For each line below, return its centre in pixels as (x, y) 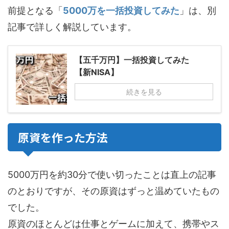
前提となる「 (35, 11)
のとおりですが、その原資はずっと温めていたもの (113, 191)
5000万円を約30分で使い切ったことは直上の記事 (112, 175)
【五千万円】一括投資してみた (132, 60)
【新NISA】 (97, 72)
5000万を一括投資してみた (121, 11)
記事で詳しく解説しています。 (72, 27)
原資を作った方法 (63, 137)
